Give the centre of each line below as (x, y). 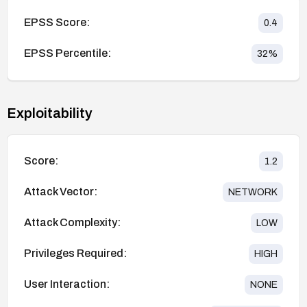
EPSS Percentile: (67, 53)
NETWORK (253, 192)
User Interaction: (67, 284)
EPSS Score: (57, 23)
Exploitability (50, 113)
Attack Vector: (61, 192)
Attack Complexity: (72, 223)
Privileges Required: (75, 254)
